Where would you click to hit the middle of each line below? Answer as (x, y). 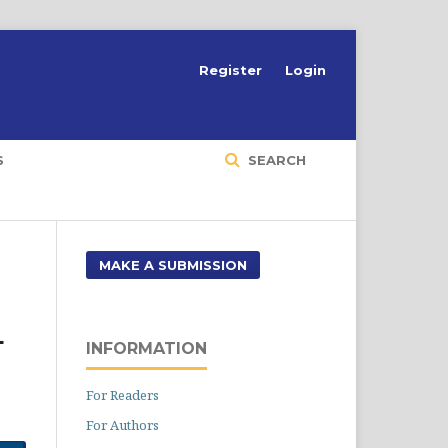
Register (230, 70)
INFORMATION (146, 348)
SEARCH (275, 160)
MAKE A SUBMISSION (173, 265)
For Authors (122, 425)
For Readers (122, 395)
